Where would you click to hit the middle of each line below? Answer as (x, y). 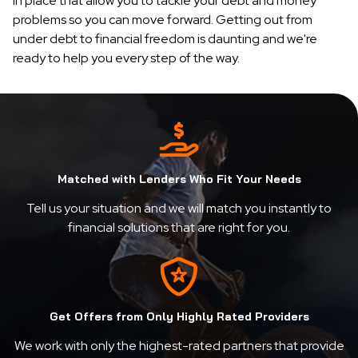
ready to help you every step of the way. (126, 58)
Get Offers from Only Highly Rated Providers (179, 316)
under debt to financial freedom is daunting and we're (165, 39)
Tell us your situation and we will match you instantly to (179, 208)
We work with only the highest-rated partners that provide (179, 346)
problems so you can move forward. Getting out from (163, 20)
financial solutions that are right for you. (179, 227)
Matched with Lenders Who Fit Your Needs (179, 179)
